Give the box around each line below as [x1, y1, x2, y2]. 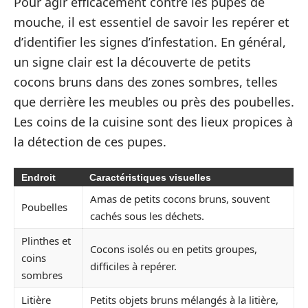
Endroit [21, 171, 56, 183]
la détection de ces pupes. [14, 133, 166, 150]
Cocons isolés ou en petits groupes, [90, 241, 257, 256]
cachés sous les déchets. [90, 208, 204, 223]
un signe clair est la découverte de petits [14, 54, 251, 70]
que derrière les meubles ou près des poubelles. [14, 93, 294, 110]
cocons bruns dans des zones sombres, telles [14, 74, 278, 90]
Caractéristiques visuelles [89, 171, 211, 183]
